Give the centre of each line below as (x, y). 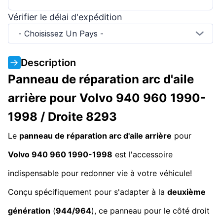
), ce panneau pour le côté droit (150, 210)
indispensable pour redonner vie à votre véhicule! (100, 173)
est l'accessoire (143, 154)
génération (29, 210)
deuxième (186, 192)
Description (48, 62)
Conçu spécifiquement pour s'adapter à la (88, 192)
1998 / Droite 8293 (62, 116)
